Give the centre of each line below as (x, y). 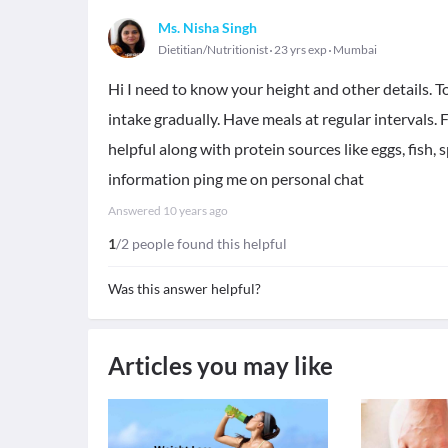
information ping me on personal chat (236, 178)
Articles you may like (220, 365)
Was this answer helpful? (184, 288)
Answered (135, 210)
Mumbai (355, 49)
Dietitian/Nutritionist (213, 49)
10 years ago (195, 210)
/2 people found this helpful (201, 243)
